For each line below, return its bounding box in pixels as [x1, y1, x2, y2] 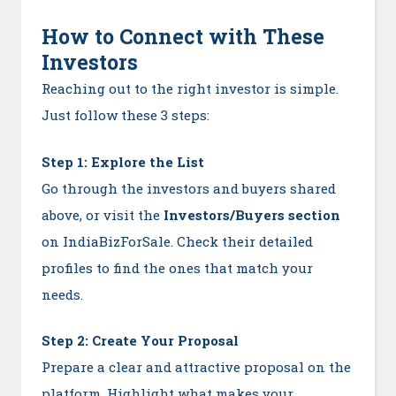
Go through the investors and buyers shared [41, 179, 336, 197]
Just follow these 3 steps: [41, 106, 209, 125]
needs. [41, 285, 83, 303]
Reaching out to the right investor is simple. [41, 80, 339, 98]
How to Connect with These [41, 23, 324, 50]
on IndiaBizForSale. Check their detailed [41, 232, 313, 250]
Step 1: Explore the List [41, 152, 204, 171]
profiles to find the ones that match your [41, 258, 313, 277]
